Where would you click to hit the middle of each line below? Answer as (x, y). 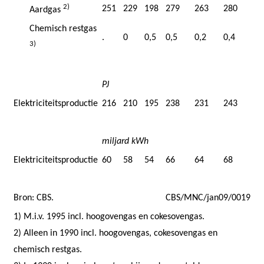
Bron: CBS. (34, 198)
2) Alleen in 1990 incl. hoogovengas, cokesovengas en (115, 233)
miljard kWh (125, 141)
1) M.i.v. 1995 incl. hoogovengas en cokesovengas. (109, 217)
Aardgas (46, 10)
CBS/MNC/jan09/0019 (208, 198)
